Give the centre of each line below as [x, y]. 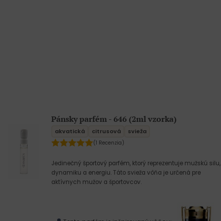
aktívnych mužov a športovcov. [96, 182]
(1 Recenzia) [109, 143]
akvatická [70, 131]
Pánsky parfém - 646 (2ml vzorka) [114, 119]
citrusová [106, 131]
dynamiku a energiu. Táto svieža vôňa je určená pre [126, 172]
